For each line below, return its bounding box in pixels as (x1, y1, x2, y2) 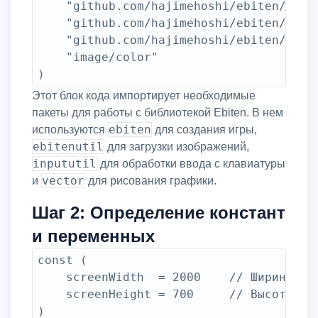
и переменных (32, 226, 155, 246)
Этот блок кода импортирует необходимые (32, 89, 40, 102)
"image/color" (38, 50, 66, 64)
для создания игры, (152, 124, 257, 136)
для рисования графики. (85, 175, 216, 187)
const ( (38, 253, 87, 267)
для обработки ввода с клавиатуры (97, 158, 285, 170)
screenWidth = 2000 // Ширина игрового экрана (38, 270, 66, 284)
